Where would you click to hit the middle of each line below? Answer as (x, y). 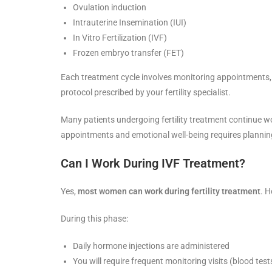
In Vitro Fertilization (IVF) (120, 37)
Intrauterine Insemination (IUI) (130, 22)
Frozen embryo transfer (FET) (128, 53)
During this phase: (94, 218)
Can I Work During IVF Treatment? (153, 163)
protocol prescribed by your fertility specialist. (146, 92)
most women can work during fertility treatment (169, 191)
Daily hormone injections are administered (151, 246)
